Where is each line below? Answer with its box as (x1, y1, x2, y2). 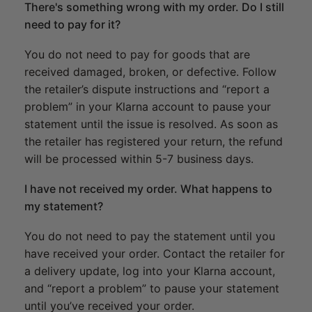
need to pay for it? (24, 17, 120, 32)
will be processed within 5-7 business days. (24, 152, 253, 166)
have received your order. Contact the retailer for (24, 247, 285, 261)
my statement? (24, 199, 103, 214)
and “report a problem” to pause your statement (24, 281, 279, 296)
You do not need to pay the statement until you (24, 229, 275, 244)
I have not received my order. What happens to (24, 182, 272, 196)
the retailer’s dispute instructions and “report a (24, 82, 270, 97)
